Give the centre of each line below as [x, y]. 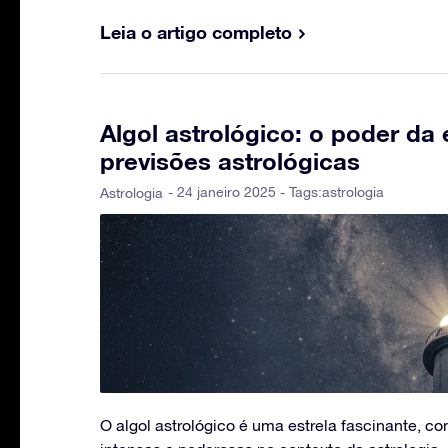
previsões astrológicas [230, 160]
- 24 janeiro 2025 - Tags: [245, 191]
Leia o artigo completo [196, 31]
